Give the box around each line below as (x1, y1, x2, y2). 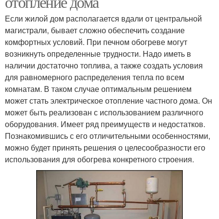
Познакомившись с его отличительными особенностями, (5, 130, 210, 141)
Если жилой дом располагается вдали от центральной (5, 12, 202, 24)
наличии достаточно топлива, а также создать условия (5, 59, 203, 71)
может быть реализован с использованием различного (5, 106, 203, 118)
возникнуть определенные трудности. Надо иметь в (5, 47, 191, 59)
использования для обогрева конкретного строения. (5, 153, 194, 165)
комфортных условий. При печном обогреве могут (5, 36, 187, 47)
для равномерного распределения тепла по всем (5, 71, 184, 83)
